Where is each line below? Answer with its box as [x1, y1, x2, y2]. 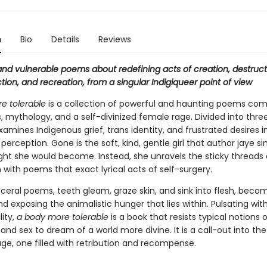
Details [51, 33, 79, 45]
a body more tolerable [16, 211, 108, 223]
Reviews [98, 33, 131, 45]
